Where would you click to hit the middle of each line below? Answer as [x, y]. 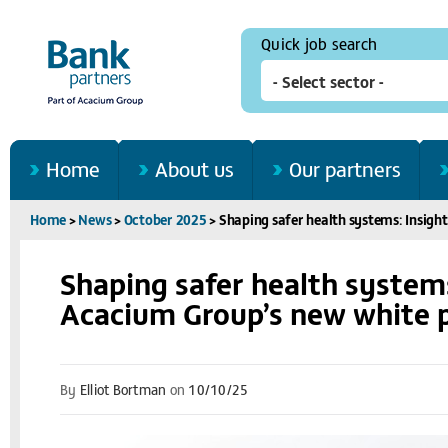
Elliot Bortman [123, 390]
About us [194, 168]
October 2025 [165, 219]
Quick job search [319, 43]
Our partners [345, 168]
